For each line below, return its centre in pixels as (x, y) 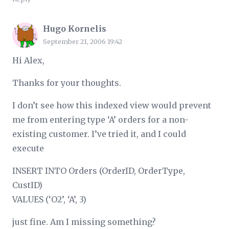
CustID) (27, 185)
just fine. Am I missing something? (84, 222)
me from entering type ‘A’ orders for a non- (100, 119)
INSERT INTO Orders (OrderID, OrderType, (99, 170)
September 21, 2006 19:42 (83, 41)
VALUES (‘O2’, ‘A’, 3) (49, 199)
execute (28, 148)
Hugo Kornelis (75, 28)
